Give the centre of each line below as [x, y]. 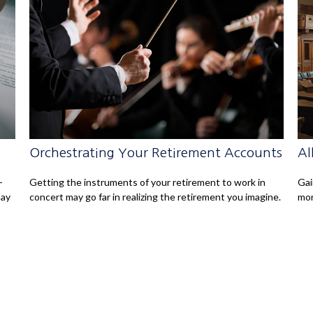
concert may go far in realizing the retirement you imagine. [155, 196]
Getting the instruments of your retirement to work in [148, 182]
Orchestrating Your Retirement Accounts [156, 152]
